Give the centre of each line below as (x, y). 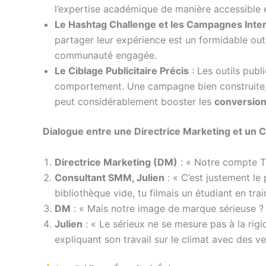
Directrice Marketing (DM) (116, 162)
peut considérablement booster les (134, 101)
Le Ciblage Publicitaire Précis (122, 70)
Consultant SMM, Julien (110, 177)
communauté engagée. (106, 55)
